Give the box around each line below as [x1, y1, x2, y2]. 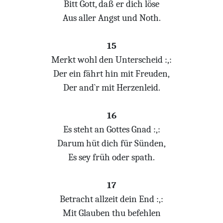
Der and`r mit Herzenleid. [63, 82, 160, 93]
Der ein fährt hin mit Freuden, [53, 68, 170, 79]
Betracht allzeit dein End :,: [60, 194, 163, 205]
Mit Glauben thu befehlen [62, 208, 161, 219]
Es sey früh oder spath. [68, 152, 155, 163]
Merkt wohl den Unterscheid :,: [51, 54, 172, 65]
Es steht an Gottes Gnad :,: [63, 124, 160, 135]
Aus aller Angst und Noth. [62, 12, 161, 23]
